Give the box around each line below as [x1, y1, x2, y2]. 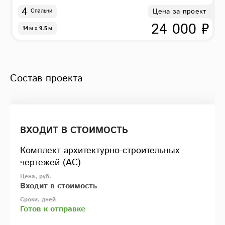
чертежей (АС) [20, 156, 81, 170]
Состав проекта [10, 71, 82, 86]
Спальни [30, 7, 52, 16]
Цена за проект [153, 7, 207, 17]
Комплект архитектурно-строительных [20, 144, 180, 158]
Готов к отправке [20, 203, 85, 215]
